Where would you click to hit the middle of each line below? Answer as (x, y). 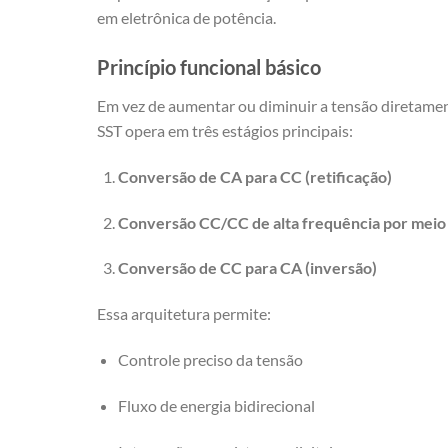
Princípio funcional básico (209, 67)
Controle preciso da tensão (210, 360)
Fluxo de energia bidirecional (216, 405)
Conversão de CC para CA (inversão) (247, 268)
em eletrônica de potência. (186, 18)
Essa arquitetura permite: (184, 314)
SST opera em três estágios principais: (225, 131)
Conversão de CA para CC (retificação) (254, 176)
